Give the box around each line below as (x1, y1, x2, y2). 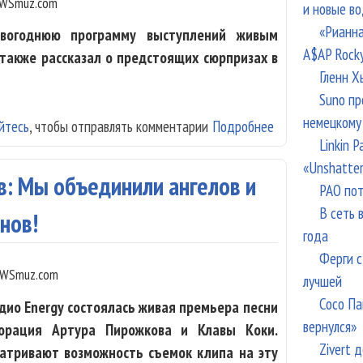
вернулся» (302, 316, 357, 336)
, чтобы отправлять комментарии (29, 116, 209, 137)
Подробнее (212, 116, 275, 137)
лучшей (302, 271, 342, 291)
